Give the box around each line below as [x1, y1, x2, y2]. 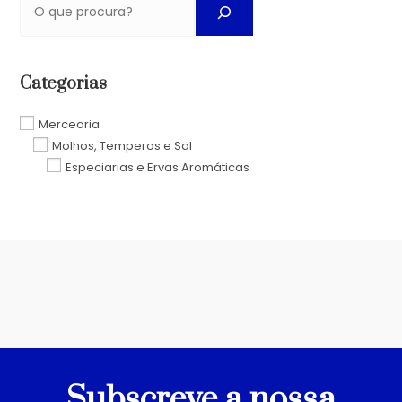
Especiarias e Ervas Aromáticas [66, 158, 250, 176]
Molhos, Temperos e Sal [52, 136, 193, 154]
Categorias [20, 72, 108, 95]
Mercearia [39, 115, 100, 133]
